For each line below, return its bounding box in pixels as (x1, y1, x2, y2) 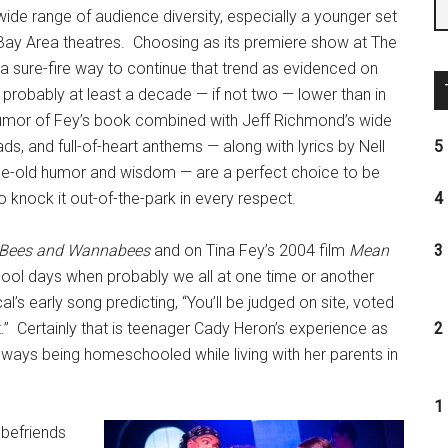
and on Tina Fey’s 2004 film (150, 241, 349, 260)
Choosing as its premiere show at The (133, 33, 397, 52)
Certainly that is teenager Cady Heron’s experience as (17, 319, 388, 338)
